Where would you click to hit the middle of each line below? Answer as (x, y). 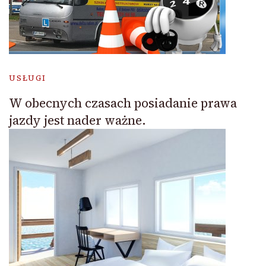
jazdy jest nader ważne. (77, 121)
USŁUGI (28, 78)
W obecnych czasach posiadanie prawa (123, 103)
